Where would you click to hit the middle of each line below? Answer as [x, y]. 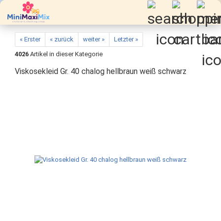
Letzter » [126, 39]
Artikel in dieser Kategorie [66, 54]
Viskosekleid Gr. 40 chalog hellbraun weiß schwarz [101, 71]
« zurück [62, 39]
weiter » [94, 39]
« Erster [30, 39]
